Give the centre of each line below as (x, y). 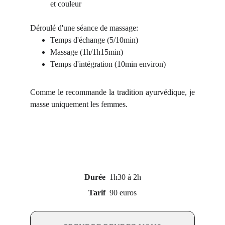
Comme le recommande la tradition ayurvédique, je (113, 92)
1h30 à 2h (123, 177)
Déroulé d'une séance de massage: (84, 28)
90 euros (122, 192)
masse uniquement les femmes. (79, 104)
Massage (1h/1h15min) (87, 52)
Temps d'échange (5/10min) (94, 40)
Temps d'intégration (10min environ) (108, 64)
